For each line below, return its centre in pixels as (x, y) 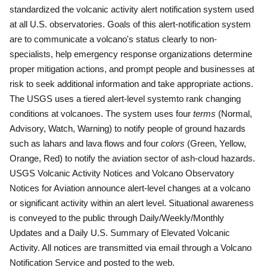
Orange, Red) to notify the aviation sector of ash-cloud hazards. (132, 158)
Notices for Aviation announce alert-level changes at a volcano (130, 188)
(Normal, (234, 114)
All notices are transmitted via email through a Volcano (147, 248)
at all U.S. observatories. (58, 24)
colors (173, 143)
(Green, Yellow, (215, 143)
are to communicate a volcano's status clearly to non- (113, 39)
